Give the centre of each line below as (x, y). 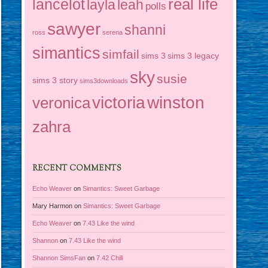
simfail (121, 54)
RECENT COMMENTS (77, 168)
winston (176, 102)
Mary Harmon (53, 206)
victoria (119, 102)
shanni (145, 30)
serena (113, 32)
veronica (62, 103)
